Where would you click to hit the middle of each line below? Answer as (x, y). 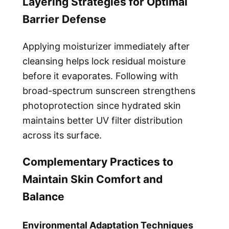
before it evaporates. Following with (100, 76)
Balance (43, 197)
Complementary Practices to (98, 162)
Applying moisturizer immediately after (106, 46)
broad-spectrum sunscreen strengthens (109, 90)
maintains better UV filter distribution (103, 120)
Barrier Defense (64, 19)
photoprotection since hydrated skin (102, 105)
